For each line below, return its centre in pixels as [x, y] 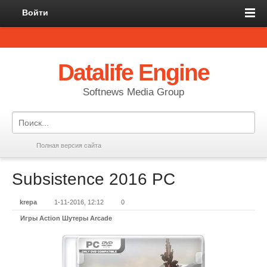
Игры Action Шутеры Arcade [66, 218]
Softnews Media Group [133, 92]
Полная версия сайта [69, 145]
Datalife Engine [133, 72]
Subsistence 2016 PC [94, 179]
